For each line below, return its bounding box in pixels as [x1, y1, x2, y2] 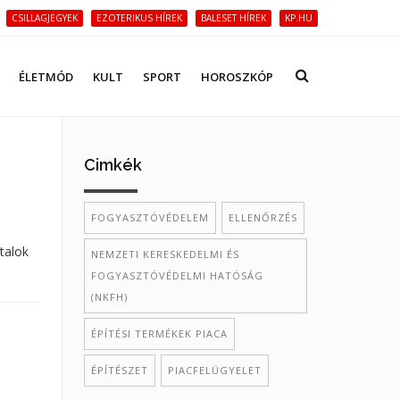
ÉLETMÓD [19, 69, 73, 85]
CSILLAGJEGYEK [12, 12, 78, 24]
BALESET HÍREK [201, 12, 266, 24]
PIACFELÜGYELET [167, 363, 262, 377]
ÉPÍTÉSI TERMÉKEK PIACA [90, 327, 228, 340]
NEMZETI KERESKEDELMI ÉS [90, 247, 239, 261]
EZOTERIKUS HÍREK [96, 12, 182, 24]
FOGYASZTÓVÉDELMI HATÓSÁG [90, 269, 263, 282]
